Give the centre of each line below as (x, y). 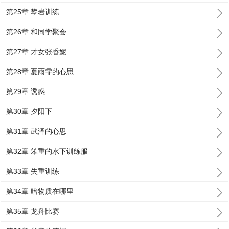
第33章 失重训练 (33, 171)
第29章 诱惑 (26, 91)
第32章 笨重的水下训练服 (47, 151)
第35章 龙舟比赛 (33, 211)
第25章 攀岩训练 (33, 12)
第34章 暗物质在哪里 (40, 191)
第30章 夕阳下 (29, 111)
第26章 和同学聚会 (37, 32)
